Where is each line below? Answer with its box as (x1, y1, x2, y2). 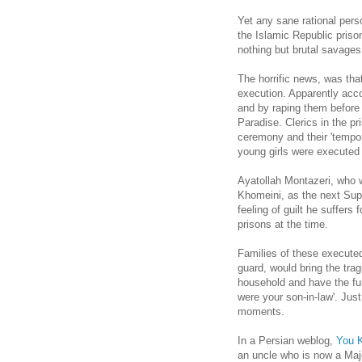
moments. (238, 305, 284, 318)
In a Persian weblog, (238, 335, 336, 347)
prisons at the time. (238, 218, 328, 231)
